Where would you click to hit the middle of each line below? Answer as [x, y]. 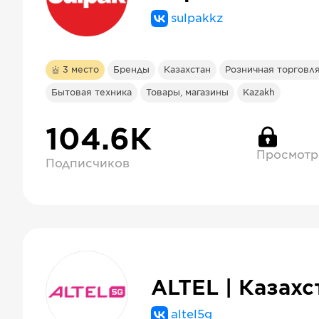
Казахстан [187, 70]
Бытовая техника [91, 93]
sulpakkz [197, 19]
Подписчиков [88, 164]
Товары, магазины [187, 93]
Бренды [131, 70]
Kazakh [259, 93]
